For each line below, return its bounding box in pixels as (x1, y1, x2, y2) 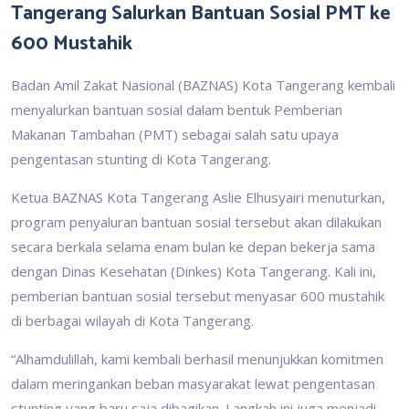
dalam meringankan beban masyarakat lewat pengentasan (11, 373, 375, 393)
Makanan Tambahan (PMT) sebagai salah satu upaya (11, 124, 339, 143)
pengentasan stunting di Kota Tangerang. (11, 149, 271, 168)
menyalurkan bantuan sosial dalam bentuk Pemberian (11, 100, 342, 119)
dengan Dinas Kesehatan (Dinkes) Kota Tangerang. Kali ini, (11, 261, 376, 280)
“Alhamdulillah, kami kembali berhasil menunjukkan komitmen (11, 349, 383, 368)
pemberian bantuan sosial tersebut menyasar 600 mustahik (11, 286, 384, 305)
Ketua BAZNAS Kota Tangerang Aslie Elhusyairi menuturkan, (11, 187, 385, 206)
